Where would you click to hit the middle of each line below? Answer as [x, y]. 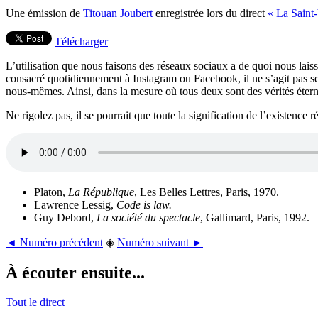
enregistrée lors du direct [210, 13]
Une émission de [44, 13]
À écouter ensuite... [75, 272]
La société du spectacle [148, 217]
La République [101, 192]
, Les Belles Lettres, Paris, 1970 [205, 192]
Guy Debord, [65, 217]
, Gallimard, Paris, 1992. [255, 217]
